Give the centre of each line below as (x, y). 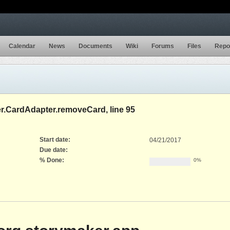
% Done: (52, 160)
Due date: (54, 150)
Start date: (55, 139)
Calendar (22, 46)
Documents (95, 46)
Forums (163, 46)
